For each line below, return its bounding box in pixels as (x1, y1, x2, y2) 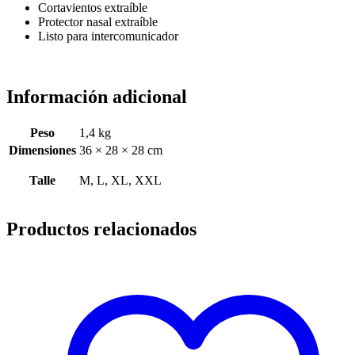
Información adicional (6, 86, 187, 108)
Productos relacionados (6, 218, 197, 239)
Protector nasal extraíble (38, 15, 158, 29)
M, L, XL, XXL (79, 173, 162, 187)
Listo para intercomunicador (38, 29, 178, 44)
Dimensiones (9, 143, 76, 157)
